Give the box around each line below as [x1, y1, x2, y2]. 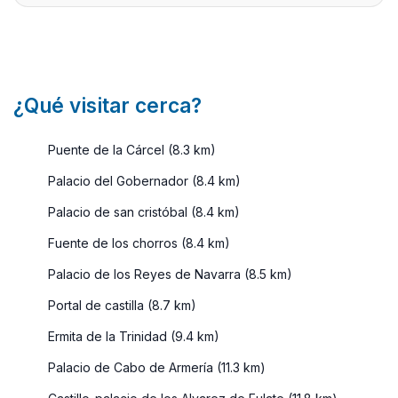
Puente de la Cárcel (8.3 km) [44, 141, 216, 157]
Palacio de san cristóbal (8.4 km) [44, 203, 240, 219]
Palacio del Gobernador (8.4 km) [44, 172, 241, 188]
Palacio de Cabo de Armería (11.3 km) [44, 359, 266, 375]
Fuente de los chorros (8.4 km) [44, 235, 230, 251]
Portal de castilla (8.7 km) [44, 297, 196, 313]
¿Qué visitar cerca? [13, 92, 202, 117]
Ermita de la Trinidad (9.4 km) [44, 328, 219, 344]
